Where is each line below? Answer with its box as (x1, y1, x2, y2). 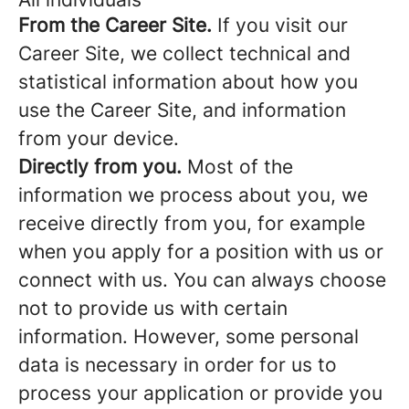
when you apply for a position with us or (18, 240, 383, 263)
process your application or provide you (18, 382, 383, 404)
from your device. (18, 127, 179, 150)
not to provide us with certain (18, 297, 288, 320)
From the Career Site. (18, 14, 212, 37)
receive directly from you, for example (18, 212, 365, 235)
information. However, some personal (18, 325, 359, 348)
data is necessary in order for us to (18, 353, 337, 376)
